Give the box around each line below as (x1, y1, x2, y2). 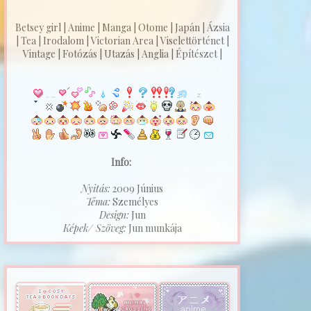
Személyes (110, 195, 158, 208)
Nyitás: (81, 182, 110, 195)
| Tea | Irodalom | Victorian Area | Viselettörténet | (15, 34, 229, 47)
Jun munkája (126, 221, 182, 235)
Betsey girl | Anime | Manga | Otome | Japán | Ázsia (15, 21, 230, 34)
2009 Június (110, 182, 163, 195)
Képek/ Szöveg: (62, 221, 126, 235)
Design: (99, 208, 129, 221)
